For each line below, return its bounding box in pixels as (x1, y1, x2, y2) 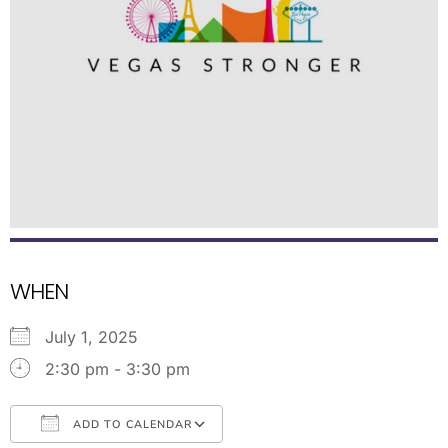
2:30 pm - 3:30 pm (45, 359, 190, 380)
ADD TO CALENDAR (69, 417, 192, 433)
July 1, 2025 (45, 327, 158, 348)
